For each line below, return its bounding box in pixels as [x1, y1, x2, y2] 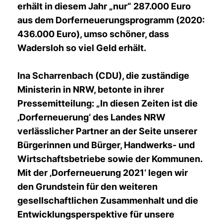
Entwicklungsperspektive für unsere [17, 209, 174, 220]
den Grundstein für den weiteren [17, 181, 158, 192]
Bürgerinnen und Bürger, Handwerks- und [17, 140, 195, 150]
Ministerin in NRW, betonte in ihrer [17, 84, 164, 95]
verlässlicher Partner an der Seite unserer [17, 126, 197, 136]
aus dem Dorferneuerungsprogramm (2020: [17, 15, 205, 25]
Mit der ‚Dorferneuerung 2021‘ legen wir [17, 167, 188, 178]
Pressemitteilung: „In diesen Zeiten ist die [17, 98, 198, 109]
